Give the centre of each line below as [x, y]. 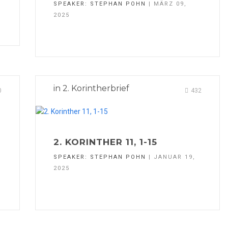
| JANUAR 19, [171, 157]
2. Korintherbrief [96, 89]
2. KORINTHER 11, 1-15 [105, 142]
